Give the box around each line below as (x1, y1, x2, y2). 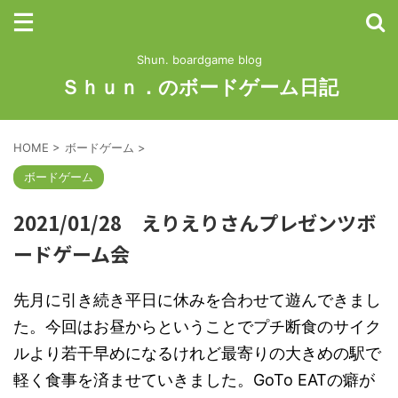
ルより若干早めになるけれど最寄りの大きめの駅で (13, 344, 381, 362)
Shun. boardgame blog (136, 52, 262, 67)
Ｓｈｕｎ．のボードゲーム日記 (60, 76, 338, 99)
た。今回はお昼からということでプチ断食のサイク (13, 317, 381, 336)
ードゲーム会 (13, 239, 130, 267)
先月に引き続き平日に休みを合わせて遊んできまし (13, 291, 381, 309)
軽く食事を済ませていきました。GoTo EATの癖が (13, 370, 375, 389)
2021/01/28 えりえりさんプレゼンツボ (13, 208, 376, 236)
